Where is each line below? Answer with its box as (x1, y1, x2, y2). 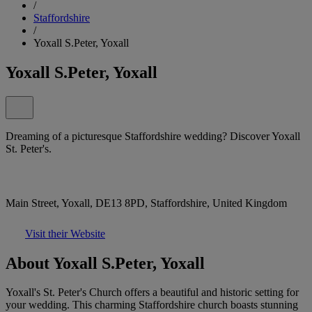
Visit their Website (25, 227, 105, 240)
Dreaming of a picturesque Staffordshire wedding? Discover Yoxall (6, 130, 300, 142)
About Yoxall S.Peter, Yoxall (6, 253, 205, 272)
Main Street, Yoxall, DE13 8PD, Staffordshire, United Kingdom (6, 196, 287, 209)
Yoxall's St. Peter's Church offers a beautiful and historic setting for (6, 286, 299, 299)
